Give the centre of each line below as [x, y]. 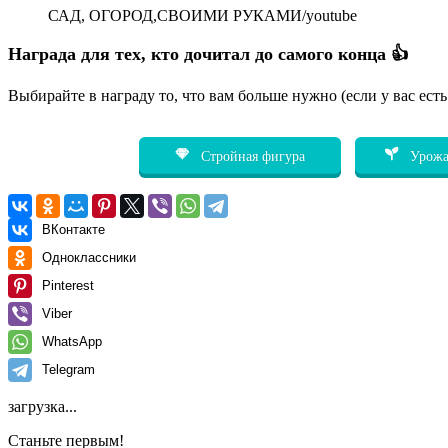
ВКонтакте [73, 229]
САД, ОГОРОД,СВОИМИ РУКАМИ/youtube [202, 15]
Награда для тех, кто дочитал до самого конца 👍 [208, 53]
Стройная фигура [250, 155]
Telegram [68, 369]
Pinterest [68, 285]
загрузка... [42, 406]
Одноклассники [89, 257]
